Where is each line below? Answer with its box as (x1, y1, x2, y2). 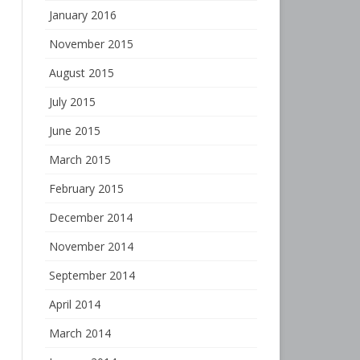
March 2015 (48, 152, 111, 167)
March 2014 (48, 325, 111, 341)
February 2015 (48, 181, 124, 196)
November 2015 (48, 36, 133, 51)
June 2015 (48, 123, 100, 138)
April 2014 (48, 297, 100, 312)
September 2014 (48, 268, 135, 283)
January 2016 (48, 7, 117, 22)
